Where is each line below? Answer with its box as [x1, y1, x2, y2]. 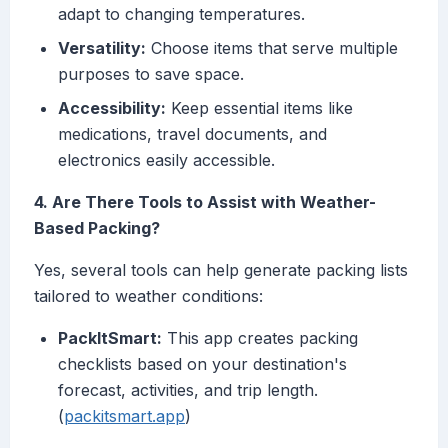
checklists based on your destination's [58, 354, 347, 375]
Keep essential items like [166, 98, 353, 119]
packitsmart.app [64, 406, 185, 427]
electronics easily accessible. [58, 150, 275, 171]
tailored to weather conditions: [34, 286, 263, 307]
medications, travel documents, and [58, 124, 327, 145]
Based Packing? [34, 218, 160, 239]
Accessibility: [58, 98, 166, 119]
